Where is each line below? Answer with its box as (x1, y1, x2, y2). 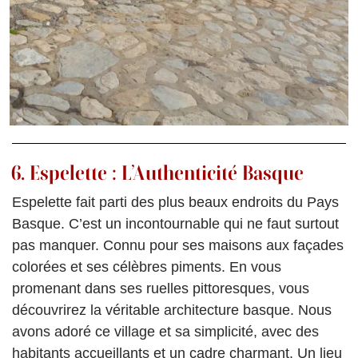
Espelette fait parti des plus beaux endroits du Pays (12, 193, 339, 210)
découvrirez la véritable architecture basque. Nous (12, 301, 332, 318)
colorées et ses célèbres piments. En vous (12, 258, 281, 275)
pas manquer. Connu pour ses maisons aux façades (12, 237, 344, 253)
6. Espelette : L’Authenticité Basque (11, 160, 304, 185)
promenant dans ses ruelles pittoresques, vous (12, 280, 309, 296)
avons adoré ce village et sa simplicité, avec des (12, 323, 319, 340)
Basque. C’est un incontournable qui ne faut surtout (12, 215, 339, 232)
